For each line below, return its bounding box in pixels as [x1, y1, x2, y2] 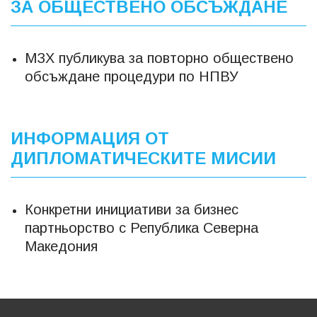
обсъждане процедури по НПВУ [25, 68, 238, 84]
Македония [25, 238, 98, 254]
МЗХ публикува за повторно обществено [25, 50, 294, 66]
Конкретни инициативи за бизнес [25, 201, 238, 217]
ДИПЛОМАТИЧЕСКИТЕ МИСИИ [11, 148, 276, 168]
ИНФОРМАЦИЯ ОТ [11, 128, 169, 148]
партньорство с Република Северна [25, 219, 258, 236]
